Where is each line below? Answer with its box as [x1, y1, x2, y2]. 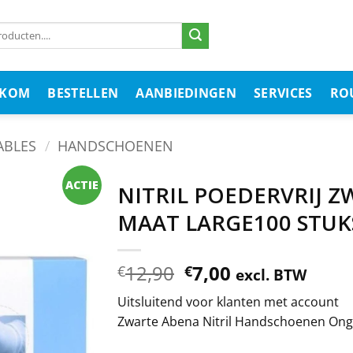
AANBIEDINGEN [136, 84, 237, 102]
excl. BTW [236, 264, 307, 285]
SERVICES [254, 84, 313, 102]
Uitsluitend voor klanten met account [117, 293, 339, 310]
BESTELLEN [47, 84, 119, 102]
